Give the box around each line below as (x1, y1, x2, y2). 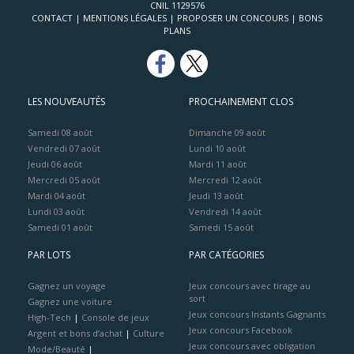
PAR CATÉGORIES (189, 248, 264, 262)
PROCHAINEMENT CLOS (189, 95, 293, 108)
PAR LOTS (28, 248, 70, 262)
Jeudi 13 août (189, 190, 243, 201)
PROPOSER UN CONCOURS (177, 12, 288, 24)
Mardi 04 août (28, 190, 85, 201)
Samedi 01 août (28, 221, 92, 233)
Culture (133, 327, 164, 339)
